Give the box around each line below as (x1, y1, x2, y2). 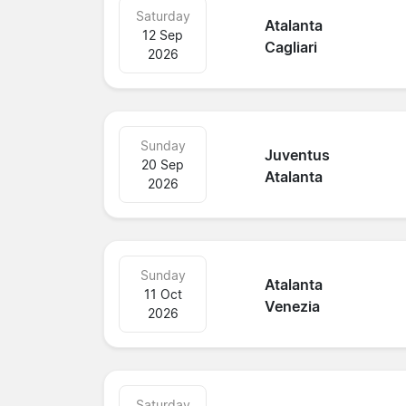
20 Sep (141, 156, 185, 172)
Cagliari (265, 38, 318, 57)
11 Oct (143, 285, 182, 302)
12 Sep (142, 26, 184, 43)
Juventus (265, 146, 331, 165)
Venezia (265, 297, 321, 316)
